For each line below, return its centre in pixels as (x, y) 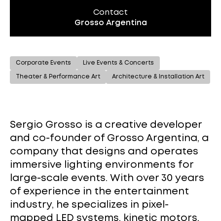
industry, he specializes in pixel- (89, 205)
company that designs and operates (104, 152)
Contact (110, 12)
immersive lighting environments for (102, 165)
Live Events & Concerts (118, 63)
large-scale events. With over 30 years (107, 178)
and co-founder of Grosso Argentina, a (109, 138)
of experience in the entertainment (99, 192)
